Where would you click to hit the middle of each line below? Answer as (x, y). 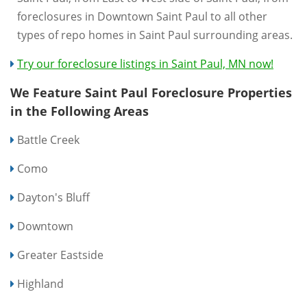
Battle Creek (48, 140)
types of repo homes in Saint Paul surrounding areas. (155, 35)
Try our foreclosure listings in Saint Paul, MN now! (145, 64)
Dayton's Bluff (53, 197)
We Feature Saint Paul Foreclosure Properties (151, 93)
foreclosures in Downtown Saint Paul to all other (142, 16)
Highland (40, 284)
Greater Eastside (60, 255)
